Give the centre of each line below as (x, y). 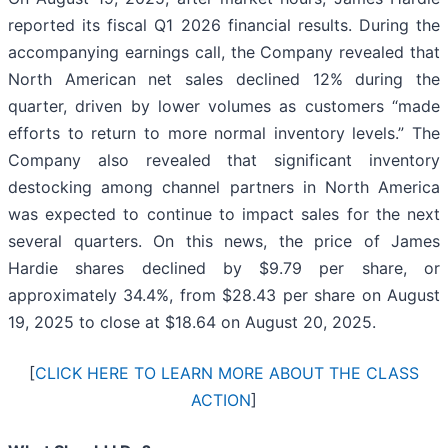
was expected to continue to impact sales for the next (224, 214)
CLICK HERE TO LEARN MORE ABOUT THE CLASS (227, 373)
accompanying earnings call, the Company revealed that (224, 52)
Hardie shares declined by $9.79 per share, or (224, 268)
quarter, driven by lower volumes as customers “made (224, 106)
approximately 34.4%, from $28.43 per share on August (224, 295)
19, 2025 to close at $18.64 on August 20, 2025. (192, 322)
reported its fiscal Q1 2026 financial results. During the (224, 25)
